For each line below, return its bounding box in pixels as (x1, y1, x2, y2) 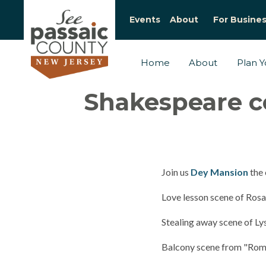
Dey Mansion (191, 166, 248, 178)
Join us (161, 166, 191, 178)
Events (129, 14, 160, 25)
